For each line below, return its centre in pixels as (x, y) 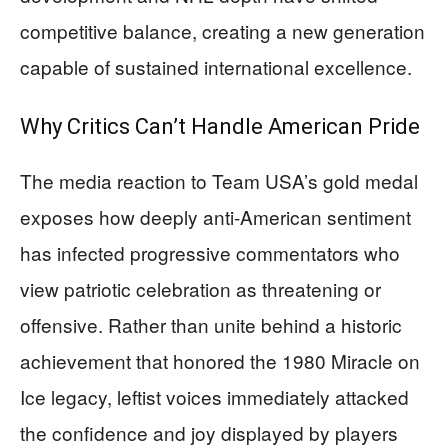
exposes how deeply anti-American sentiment (215, 216)
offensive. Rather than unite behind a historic (211, 324)
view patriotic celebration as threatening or (200, 288)
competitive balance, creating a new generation (222, 30)
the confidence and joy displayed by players (209, 432)
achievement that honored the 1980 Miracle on (220, 360)
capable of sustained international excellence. (216, 66)
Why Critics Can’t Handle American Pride (220, 126)
